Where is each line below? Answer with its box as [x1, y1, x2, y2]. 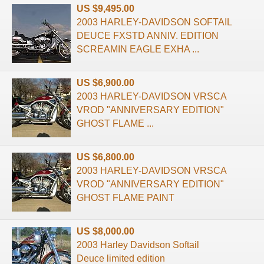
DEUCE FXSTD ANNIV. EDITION [77, 30, 219, 41]
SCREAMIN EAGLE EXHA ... [77, 44, 199, 54]
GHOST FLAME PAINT [77, 192, 174, 203]
